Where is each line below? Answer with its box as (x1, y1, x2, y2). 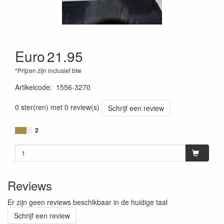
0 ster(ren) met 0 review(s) (15, 101, 99, 112)
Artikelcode (15, 82, 50, 92)
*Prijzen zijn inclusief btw (15, 66, 81, 74)
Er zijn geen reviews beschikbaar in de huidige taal (7, 197, 167, 207)
